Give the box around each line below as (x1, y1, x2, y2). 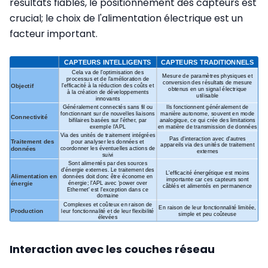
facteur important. (10, 27, 98, 41)
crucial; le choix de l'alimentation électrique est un (10, 11, 243, 26)
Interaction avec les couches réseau (10, 241, 215, 257)
